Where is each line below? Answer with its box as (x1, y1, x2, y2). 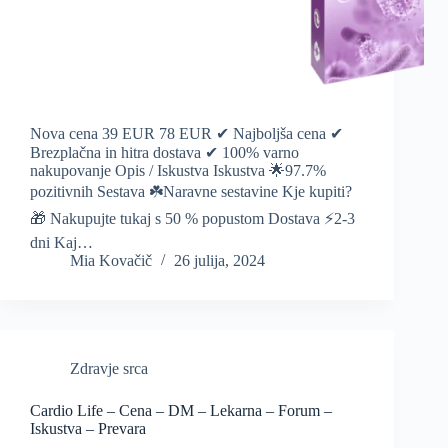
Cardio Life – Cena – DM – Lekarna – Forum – (30, 402, 332, 420)
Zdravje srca (70, 360, 148, 378)
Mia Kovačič (70, 252, 152, 270)
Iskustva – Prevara (30, 420, 146, 438)
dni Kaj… (30, 234, 93, 252)
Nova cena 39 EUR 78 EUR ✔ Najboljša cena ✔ (30, 125, 343, 143)
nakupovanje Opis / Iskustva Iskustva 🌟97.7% (30, 162, 326, 180)
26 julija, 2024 (174, 252, 265, 270)
